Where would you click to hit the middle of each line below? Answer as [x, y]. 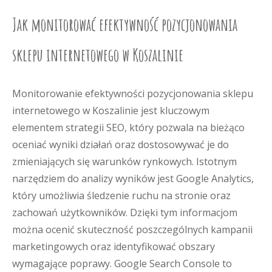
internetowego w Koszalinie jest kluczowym [111, 110]
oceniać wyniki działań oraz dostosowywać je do [121, 144]
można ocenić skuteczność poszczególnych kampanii [132, 229]
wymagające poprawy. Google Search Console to [122, 263]
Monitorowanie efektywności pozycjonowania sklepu [133, 93]
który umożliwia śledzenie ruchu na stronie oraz [121, 195]
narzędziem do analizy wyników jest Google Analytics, [133, 178]
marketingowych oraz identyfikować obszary [114, 246]
